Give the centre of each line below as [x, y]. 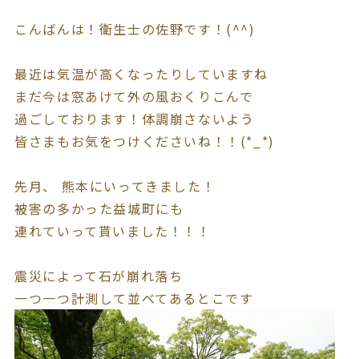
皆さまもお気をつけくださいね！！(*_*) [145, 141]
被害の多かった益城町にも [99, 208]
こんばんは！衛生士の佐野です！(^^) [135, 28]
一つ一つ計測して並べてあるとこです [134, 298]
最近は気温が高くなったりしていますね [142, 73]
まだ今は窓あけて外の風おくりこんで [134, 96]
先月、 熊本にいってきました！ [115, 186]
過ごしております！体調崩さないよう [135, 118]
